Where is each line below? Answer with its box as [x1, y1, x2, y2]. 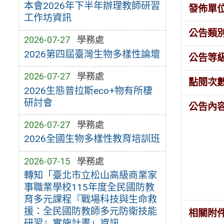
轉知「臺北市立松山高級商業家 [23, 169, 157, 181]
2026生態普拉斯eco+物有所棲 [23, 84, 152, 96]
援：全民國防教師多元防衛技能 [23, 205, 157, 217]
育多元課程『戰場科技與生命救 [23, 193, 157, 205]
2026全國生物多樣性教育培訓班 [23, 133, 160, 145]
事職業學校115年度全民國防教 [23, 181, 154, 193]
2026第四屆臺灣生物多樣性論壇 [23, 48, 160, 60]
